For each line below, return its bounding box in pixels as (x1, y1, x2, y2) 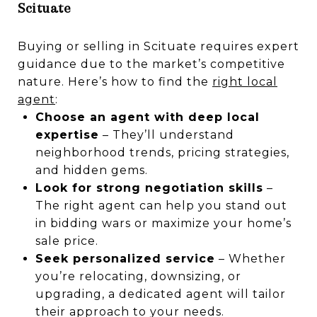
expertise (35, 127, 99, 142)
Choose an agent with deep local (35, 110, 260, 124)
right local (212, 74, 277, 88)
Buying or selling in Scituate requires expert (18, 39, 299, 53)
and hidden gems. (35, 163, 148, 177)
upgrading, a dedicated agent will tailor (35, 287, 286, 301)
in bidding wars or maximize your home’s (35, 216, 292, 230)
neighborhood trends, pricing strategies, (35, 145, 289, 159)
